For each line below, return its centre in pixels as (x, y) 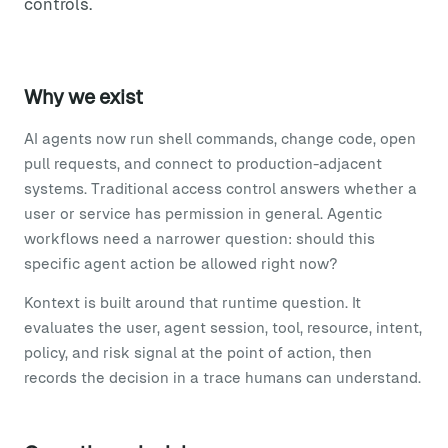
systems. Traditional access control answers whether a (220, 188)
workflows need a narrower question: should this (199, 238)
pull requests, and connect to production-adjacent (203, 163)
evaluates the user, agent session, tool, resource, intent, (223, 327)
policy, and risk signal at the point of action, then (198, 352)
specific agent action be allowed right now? (181, 263)
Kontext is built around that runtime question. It (192, 302)
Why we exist (83, 97)
